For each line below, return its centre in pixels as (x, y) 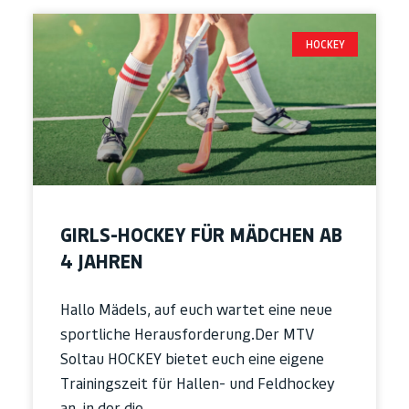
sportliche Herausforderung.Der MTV (187, 335)
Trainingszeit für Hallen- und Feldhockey (198, 384)
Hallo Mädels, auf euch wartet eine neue (196, 310)
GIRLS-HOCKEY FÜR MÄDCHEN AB (201, 236)
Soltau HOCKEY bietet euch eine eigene (192, 359)
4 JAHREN (102, 262)
